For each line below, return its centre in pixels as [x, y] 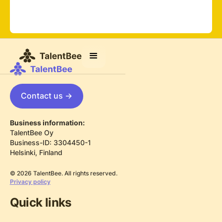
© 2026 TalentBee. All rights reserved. [63, 174]
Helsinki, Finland [36, 153]
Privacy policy [30, 182]
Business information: [47, 123]
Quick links [40, 202]
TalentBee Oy [31, 133]
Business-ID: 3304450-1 [50, 143]
